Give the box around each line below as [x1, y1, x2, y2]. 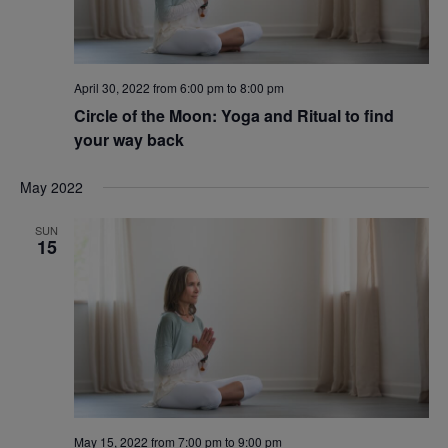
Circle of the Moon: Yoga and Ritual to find [73, 104, 394, 128]
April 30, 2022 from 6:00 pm [73, 79, 224, 97]
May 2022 [19, 177, 83, 198]
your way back [73, 128, 184, 152]
